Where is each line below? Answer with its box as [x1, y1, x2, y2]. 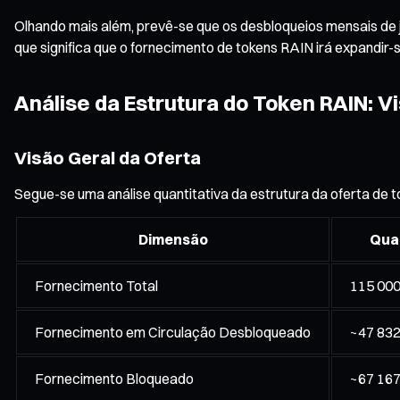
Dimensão [137, 229, 208, 248]
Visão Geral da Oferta [14, 146, 201, 169]
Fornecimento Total [35, 276, 158, 295]
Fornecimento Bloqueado [35, 369, 194, 387]
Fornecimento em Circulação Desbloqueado [35, 322, 311, 341]
